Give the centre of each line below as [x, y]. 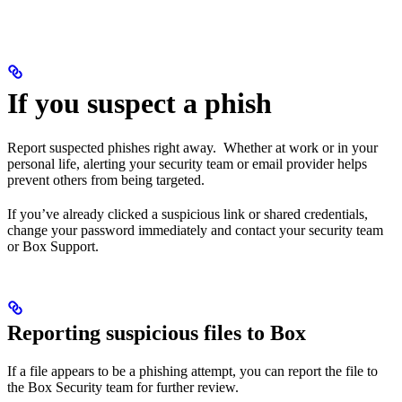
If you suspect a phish [140, 104]
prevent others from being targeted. [106, 179]
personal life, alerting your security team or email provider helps [187, 163]
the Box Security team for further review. [123, 387]
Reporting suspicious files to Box [157, 332]
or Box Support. [53, 246]
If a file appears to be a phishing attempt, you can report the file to [192, 371]
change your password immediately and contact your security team [195, 230]
